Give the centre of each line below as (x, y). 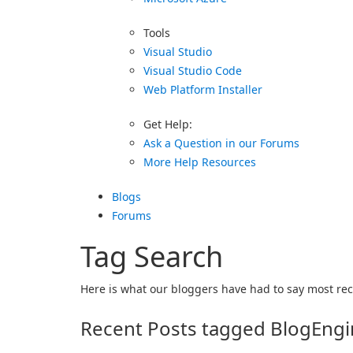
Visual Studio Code (193, 71)
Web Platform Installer (203, 89)
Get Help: (168, 124)
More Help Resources (200, 162)
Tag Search (152, 256)
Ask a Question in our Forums (221, 143)
